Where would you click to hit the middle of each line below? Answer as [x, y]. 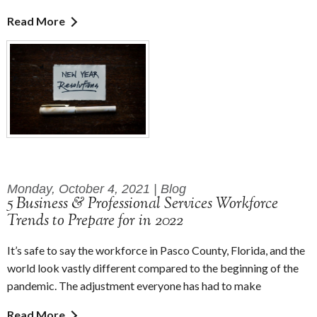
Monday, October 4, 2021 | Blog [97, 189]
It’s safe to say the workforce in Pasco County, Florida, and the [156, 250]
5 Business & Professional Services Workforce [143, 204]
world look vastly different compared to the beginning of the [153, 267]
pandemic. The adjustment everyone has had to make [134, 285]
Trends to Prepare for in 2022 [95, 221]
